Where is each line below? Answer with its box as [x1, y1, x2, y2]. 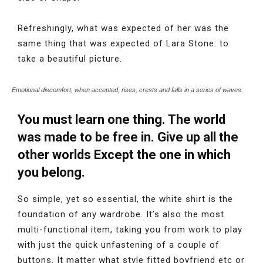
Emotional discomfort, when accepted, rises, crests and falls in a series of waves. [12, 86, 243, 93]
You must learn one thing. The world [18, 112, 225, 127]
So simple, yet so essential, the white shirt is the [18, 194, 233, 204]
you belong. [18, 165, 85, 180]
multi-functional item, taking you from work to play [18, 224, 242, 235]
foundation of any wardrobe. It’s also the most [18, 209, 224, 220]
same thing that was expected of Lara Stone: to [18, 38, 229, 49]
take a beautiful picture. [18, 53, 122, 64]
